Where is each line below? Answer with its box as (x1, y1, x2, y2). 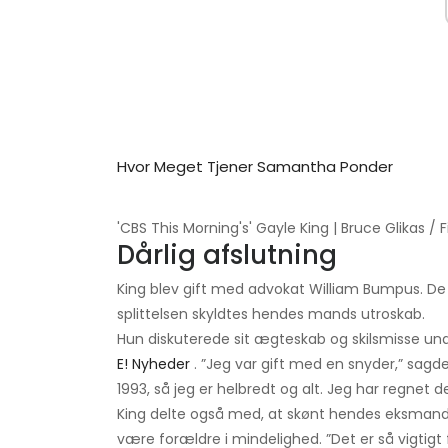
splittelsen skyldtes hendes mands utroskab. (117, 304, 425, 325)
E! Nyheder (117, 354, 190, 375)
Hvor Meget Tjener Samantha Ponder (117, 156, 393, 178)
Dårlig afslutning (117, 237, 337, 274)
